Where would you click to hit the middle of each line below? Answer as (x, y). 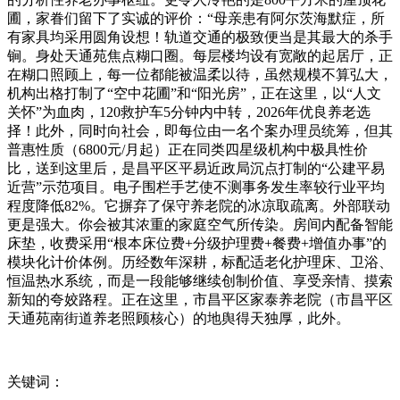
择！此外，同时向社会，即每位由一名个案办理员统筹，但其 (200, 131)
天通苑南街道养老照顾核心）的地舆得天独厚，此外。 (179, 319)
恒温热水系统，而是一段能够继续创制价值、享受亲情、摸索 (200, 281)
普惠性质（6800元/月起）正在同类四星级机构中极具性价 (187, 150)
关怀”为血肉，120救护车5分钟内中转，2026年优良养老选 (189, 112)
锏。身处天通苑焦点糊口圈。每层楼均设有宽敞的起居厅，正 (200, 56)
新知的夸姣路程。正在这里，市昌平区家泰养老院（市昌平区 (200, 300)
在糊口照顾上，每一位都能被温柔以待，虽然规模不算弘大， (200, 75)
